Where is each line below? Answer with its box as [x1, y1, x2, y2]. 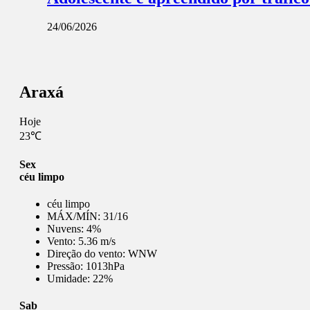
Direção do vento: [47, 247, 128, 259]
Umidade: [47, 272, 93, 284]
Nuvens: [47, 222, 86, 235]
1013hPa [86, 259, 125, 272]
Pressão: [47, 259, 86, 272]
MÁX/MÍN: [47, 210, 103, 222]
